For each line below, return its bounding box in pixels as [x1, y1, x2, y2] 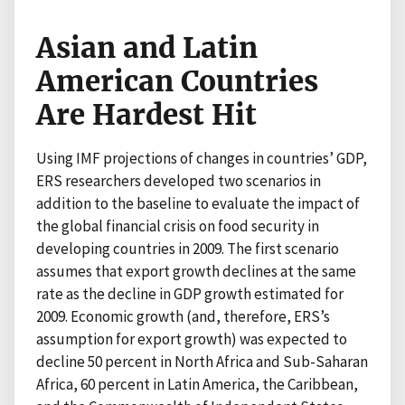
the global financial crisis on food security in [36, 215, 319, 236]
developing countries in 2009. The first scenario [36, 238, 339, 259]
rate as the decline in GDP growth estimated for [36, 283, 344, 304]
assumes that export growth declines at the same [36, 260, 356, 281]
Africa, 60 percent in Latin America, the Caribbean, [36, 373, 358, 394]
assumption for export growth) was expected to [36, 328, 347, 349]
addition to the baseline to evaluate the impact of [36, 193, 360, 213]
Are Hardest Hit [36, 96, 257, 133]
